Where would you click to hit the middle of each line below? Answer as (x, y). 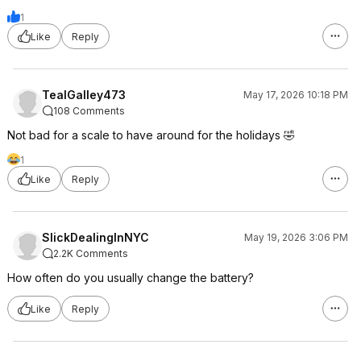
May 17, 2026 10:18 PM (296, 95)
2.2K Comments (91, 253)
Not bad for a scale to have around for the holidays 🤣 (151, 135)
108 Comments (89, 111)
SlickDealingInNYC (95, 237)
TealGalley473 (84, 95)
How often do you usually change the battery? (131, 278)
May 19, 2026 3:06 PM (296, 237)
